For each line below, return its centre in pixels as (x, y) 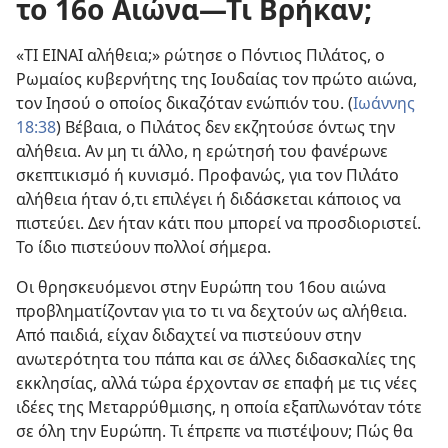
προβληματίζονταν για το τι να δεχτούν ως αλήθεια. (211, 311)
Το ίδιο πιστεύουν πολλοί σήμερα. (143, 247)
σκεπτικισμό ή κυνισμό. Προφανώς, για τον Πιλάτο (207, 175)
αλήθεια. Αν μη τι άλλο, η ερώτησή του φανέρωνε (202, 151)
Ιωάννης (384, 103)
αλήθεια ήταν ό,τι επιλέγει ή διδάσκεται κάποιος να (208, 199)
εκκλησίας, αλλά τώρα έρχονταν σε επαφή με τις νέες (216, 383)
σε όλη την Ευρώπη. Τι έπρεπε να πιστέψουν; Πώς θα (214, 431)
